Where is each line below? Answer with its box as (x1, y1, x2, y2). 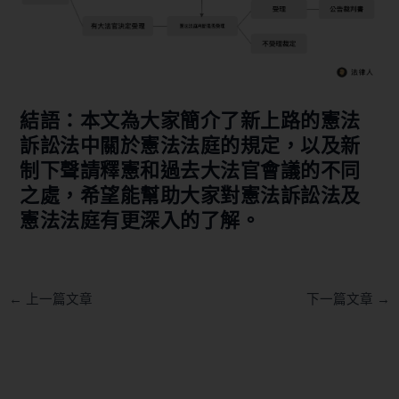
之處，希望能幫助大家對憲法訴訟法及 (20, 182, 361, 208)
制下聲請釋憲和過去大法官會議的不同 (20, 157, 361, 183)
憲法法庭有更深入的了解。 (20, 207, 261, 232)
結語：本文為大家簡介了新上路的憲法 (20, 107, 361, 133)
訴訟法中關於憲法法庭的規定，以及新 (20, 132, 361, 158)
